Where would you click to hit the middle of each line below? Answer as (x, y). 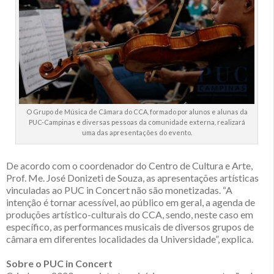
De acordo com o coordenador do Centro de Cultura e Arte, (129, 166)
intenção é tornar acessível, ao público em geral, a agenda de (131, 202)
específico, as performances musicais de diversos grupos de (130, 227)
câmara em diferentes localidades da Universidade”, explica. (130, 239)
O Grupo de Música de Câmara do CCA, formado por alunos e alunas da (137, 112)
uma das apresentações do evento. (137, 133)
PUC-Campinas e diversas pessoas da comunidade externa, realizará (137, 122)
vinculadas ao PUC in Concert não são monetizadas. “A (119, 190)
